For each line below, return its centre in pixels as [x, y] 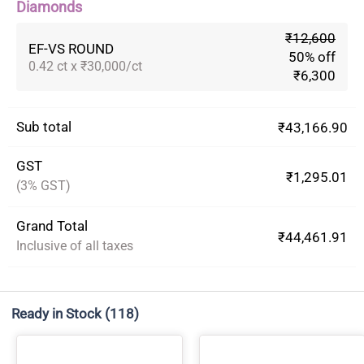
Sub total [44, 127]
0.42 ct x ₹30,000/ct [85, 66]
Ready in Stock [56, 314]
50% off [312, 57]
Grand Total [52, 226]
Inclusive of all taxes [75, 246]
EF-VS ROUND [71, 48]
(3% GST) [43, 186]
